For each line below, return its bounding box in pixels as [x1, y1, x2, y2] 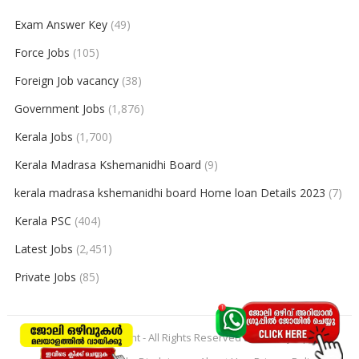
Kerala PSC [14, 213, 71, 229]
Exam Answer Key [14, 17, 107, 33]
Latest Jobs [14, 241, 73, 257]
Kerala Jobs [14, 129, 73, 145]
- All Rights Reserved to [139, 330, 256, 345]
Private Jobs [14, 269, 76, 285]
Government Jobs [14, 101, 105, 117]
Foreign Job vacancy [14, 73, 119, 89]
